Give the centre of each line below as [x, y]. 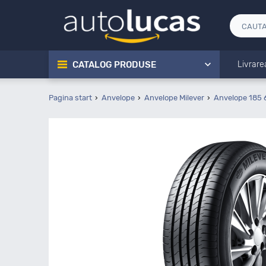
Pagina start [70, 98]
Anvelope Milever [174, 98]
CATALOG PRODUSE [114, 65]
